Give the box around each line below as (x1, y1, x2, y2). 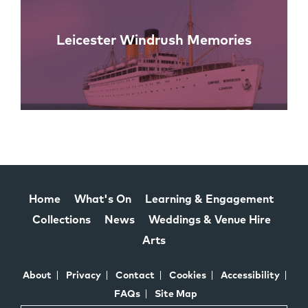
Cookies (168, 270, 206, 280)
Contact (115, 270, 155, 280)
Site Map (154, 289, 197, 299)
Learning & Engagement (145, 193, 274, 205)
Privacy (65, 270, 101, 280)
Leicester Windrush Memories (56, 34, 252, 48)
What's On (74, 193, 131, 205)
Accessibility (220, 270, 280, 280)
